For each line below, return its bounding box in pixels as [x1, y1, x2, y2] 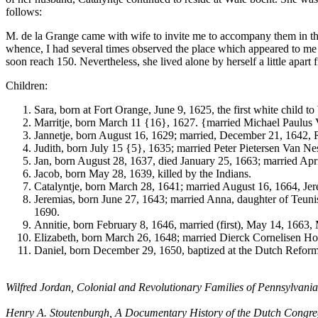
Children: [6, 79, 48, 92]
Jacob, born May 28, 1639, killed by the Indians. [34, 168, 251, 180]
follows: [6, 6, 42, 18]
